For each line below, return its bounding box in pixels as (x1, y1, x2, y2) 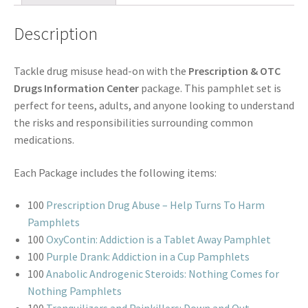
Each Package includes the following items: (14, 165, 217, 179)
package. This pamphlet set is (141, 81, 281, 96)
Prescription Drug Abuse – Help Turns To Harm (46, 198, 265, 212)
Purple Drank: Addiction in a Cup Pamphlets (46, 250, 250, 264)
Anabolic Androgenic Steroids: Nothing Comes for (46, 267, 279, 281)
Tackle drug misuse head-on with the (14, 64, 188, 78)
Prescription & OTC (188, 64, 280, 78)
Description (14, 23, 98, 45)
